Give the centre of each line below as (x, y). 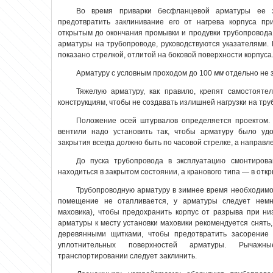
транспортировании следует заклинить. (127, 256)
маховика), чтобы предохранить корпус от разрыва (152, 212)
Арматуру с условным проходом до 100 (145, 73)
